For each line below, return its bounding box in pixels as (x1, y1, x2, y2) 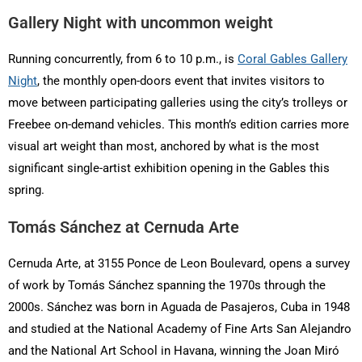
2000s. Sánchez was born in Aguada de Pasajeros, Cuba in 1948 (8, 300, 350, 315)
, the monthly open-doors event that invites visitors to (37, 74, 325, 89)
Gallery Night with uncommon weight (8, 13, 273, 33)
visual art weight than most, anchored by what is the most (8, 139, 319, 154)
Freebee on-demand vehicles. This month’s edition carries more (8, 117, 349, 133)
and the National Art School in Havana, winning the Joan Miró (8, 343, 339, 359)
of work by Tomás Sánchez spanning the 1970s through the (8, 278, 326, 293)
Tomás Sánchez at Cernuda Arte (8, 217, 239, 238)
